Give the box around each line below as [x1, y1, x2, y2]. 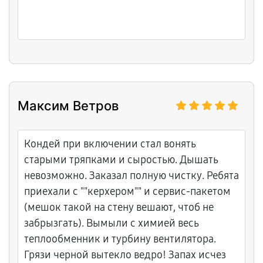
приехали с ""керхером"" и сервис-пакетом [24, 185, 231, 198]
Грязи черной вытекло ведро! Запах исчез [24, 248, 226, 261]
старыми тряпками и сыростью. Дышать [24, 153, 218, 166]
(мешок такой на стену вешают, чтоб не [24, 201, 214, 214]
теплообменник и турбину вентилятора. [24, 232, 216, 245]
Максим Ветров [18, 98, 119, 113]
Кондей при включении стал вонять [24, 137, 196, 150]
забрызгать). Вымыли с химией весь [24, 217, 199, 230]
